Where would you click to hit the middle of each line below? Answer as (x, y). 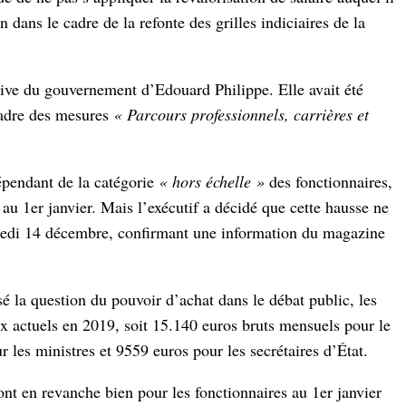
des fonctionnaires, (329, 182)
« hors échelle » (212, 182)
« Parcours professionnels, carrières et (241, 115)
